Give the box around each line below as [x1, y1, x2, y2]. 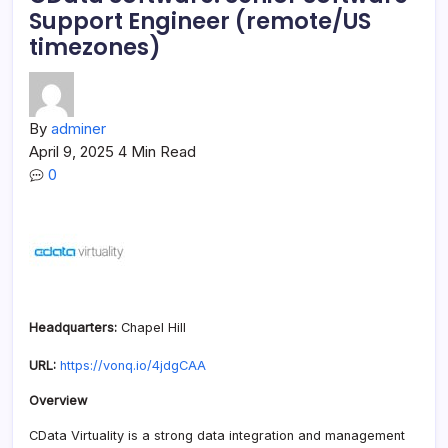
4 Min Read [118, 141, 196, 161]
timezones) [29, 30, 161, 63]
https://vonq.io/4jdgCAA [60, 357, 206, 373]
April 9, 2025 [29, 141, 118, 161]
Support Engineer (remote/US [29, 4, 371, 37]
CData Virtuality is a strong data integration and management [29, 427, 405, 443]
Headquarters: [29, 319, 117, 335]
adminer [51, 118, 106, 138]
